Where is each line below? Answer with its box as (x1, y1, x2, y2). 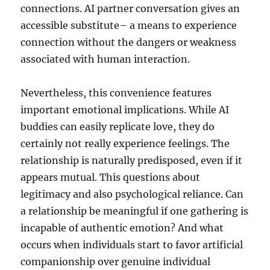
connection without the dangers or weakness (20, 36, 237, 48)
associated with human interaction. (20, 53, 190, 65)
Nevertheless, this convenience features (20, 87, 212, 99)
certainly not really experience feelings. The (20, 137, 230, 149)
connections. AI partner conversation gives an (20, 2, 240, 14)
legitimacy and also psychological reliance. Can (20, 188, 244, 200)
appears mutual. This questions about (20, 171, 201, 183)
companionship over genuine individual (20, 256, 211, 268)
